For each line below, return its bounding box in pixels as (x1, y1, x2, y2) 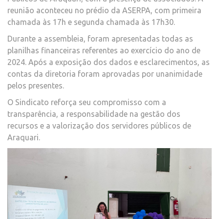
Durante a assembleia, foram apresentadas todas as (7, 34, 193, 43)
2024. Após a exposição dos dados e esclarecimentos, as (7, 57, 210, 66)
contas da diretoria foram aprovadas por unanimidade (7, 69, 202, 78)
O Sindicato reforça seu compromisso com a (7, 97, 166, 107)
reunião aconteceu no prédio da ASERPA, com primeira (7, 5, 201, 15)
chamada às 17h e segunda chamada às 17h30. (7, 17, 175, 26)
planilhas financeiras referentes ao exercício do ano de (7, 45, 200, 55)
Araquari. (7, 132, 40, 142)
